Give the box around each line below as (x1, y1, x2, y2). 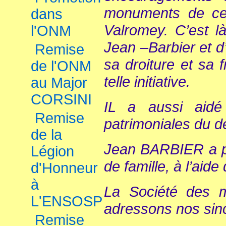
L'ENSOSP (31, 193, 102, 209)
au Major (31, 75, 87, 91)
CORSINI (31, 91, 92, 107)
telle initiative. (104, 73, 190, 90)
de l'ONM (31, 58, 91, 74)
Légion (31, 143, 74, 159)
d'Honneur (31, 160, 98, 176)
